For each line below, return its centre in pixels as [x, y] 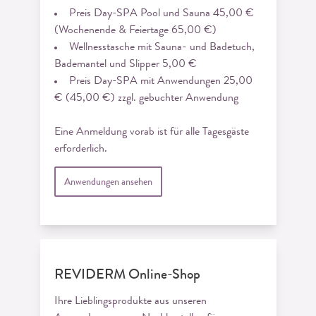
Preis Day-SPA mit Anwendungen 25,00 [160, 81]
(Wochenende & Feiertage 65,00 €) [135, 31]
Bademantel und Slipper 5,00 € [125, 65]
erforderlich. [80, 149]
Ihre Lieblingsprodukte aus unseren [130, 302]
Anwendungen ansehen [108, 182]
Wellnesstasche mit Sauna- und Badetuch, [162, 48]
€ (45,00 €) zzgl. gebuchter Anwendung [146, 98]
